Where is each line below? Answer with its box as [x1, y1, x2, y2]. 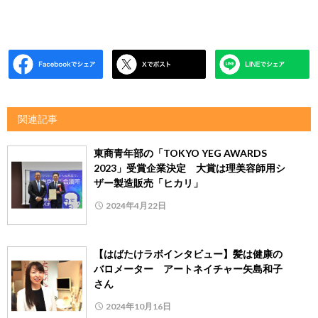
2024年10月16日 [106, 300, 171, 312]
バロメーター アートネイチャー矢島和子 [94, 262, 283, 275]
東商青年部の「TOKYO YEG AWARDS [94, 146, 267, 159]
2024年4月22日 [106, 199, 166, 211]
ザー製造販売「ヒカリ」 [94, 176, 203, 189]
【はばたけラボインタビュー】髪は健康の [94, 247, 283, 260]
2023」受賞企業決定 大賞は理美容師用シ [94, 161, 285, 174]
